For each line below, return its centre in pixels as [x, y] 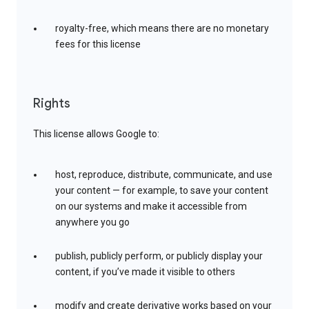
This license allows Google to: [96, 134]
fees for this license [98, 44]
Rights [52, 104]
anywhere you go [92, 222]
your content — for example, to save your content [162, 191]
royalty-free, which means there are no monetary [162, 29]
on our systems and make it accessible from [151, 207]
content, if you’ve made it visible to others [145, 272]
